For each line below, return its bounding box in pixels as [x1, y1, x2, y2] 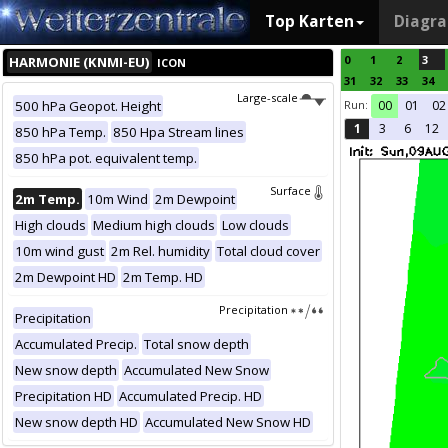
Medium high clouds [93, 216, 215, 234]
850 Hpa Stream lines [113, 123, 244, 141]
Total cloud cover [217, 242, 320, 260]
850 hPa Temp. [15, 123, 106, 141]
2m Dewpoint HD [15, 268, 116, 286]
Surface [270, 183, 311, 198]
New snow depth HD [15, 413, 138, 431]
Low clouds [222, 216, 289, 234]
